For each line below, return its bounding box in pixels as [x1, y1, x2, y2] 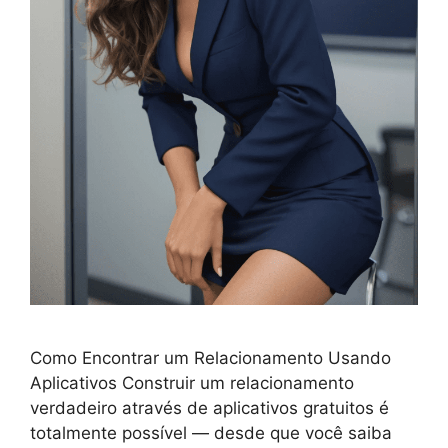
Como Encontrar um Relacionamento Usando [30, 348, 391, 369]
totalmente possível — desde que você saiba [30, 423, 392, 444]
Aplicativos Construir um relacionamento [30, 373, 354, 394]
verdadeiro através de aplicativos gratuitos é [30, 398, 389, 419]
